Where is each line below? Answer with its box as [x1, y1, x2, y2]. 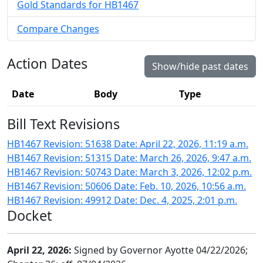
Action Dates [7, 54, 87, 73]
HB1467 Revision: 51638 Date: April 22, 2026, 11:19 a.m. [7, 137, 248, 150]
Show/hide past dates [152, 60, 248, 73]
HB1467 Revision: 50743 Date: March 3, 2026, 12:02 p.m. [7, 166, 252, 178]
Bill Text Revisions [7, 114, 120, 133]
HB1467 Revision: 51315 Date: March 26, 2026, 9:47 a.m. [7, 151, 251, 164]
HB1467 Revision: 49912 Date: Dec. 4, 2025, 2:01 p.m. [7, 194, 237, 207]
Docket [7, 206, 52, 225]
